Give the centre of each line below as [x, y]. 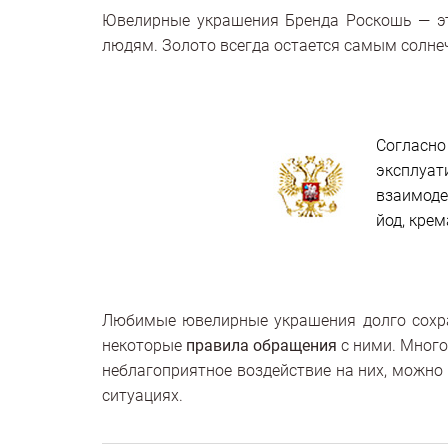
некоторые [144, 346]
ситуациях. [142, 396]
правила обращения [262, 346]
